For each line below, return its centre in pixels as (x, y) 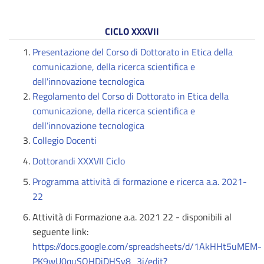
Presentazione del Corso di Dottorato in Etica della (133, 52)
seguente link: (60, 232)
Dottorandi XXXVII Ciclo (79, 161)
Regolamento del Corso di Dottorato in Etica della (131, 96)
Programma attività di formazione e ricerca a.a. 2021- (140, 181)
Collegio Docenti (65, 140)
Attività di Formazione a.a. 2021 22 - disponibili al (132, 217)
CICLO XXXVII (132, 31)
